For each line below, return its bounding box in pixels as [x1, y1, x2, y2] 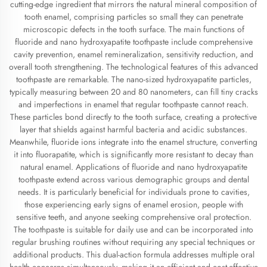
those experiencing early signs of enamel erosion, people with [24, 198, 243, 210]
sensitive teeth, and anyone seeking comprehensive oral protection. [15, 211, 252, 223]
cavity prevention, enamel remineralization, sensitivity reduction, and [14, 48, 253, 60]
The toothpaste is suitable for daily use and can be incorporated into [14, 223, 253, 235]
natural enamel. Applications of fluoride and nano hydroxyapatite [20, 161, 247, 173]
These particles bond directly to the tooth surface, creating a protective [10, 111, 257, 123]
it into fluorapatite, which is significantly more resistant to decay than [14, 148, 253, 160]
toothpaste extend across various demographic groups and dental [18, 173, 249, 185]
